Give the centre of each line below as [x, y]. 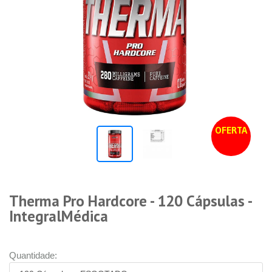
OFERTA [231, 130]
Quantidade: [33, 255]
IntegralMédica [59, 216]
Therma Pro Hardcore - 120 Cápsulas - [130, 201]
